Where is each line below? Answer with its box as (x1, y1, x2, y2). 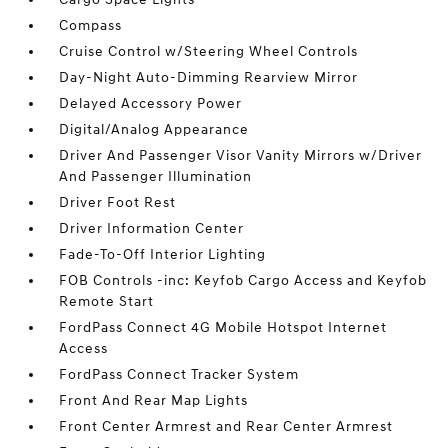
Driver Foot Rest (59, 194, 177, 211)
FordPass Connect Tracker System (59, 366, 300, 383)
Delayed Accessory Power (59, 95, 243, 112)
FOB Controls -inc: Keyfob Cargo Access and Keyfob (59, 272, 428, 289)
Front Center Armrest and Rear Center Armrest (59, 418, 394, 435)
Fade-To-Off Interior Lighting (59, 246, 267, 263)
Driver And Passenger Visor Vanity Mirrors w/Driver (59, 147, 423, 164)
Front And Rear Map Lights (59, 392, 249, 409)
